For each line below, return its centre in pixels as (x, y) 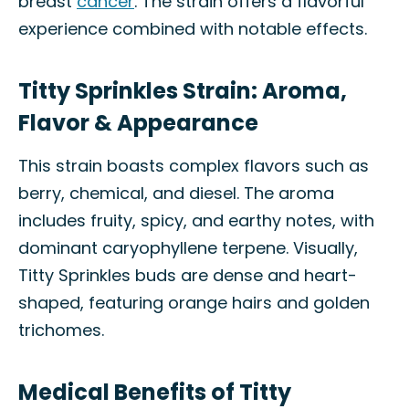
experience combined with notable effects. (193, 29)
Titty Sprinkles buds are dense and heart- (188, 275)
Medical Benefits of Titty (155, 392)
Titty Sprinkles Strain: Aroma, (183, 91)
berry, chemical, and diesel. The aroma (176, 193)
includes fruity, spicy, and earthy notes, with (196, 220)
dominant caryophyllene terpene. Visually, (188, 248)
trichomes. (61, 330)
